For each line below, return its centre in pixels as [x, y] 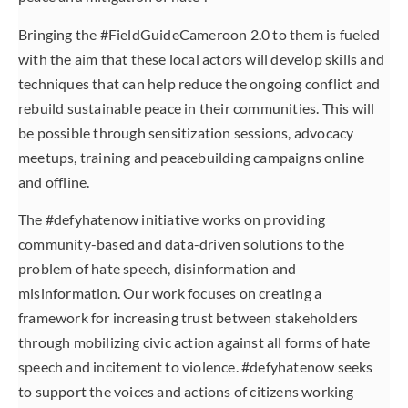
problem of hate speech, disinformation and [158, 269]
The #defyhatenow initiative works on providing [172, 219]
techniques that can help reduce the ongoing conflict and [199, 83]
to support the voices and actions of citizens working [186, 392]
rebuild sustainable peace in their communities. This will [197, 107]
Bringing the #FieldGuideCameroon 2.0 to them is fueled [199, 34]
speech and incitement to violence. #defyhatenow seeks [196, 367]
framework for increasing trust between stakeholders [189, 318]
